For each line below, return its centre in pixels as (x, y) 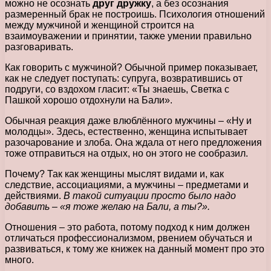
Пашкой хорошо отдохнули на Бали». (89, 100)
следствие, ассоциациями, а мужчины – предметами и (127, 184)
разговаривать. (39, 47)
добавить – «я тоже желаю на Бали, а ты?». (107, 206)
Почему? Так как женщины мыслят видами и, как (114, 174)
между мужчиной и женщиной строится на (100, 25)
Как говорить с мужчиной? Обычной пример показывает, (131, 67)
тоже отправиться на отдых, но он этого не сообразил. (126, 153)
